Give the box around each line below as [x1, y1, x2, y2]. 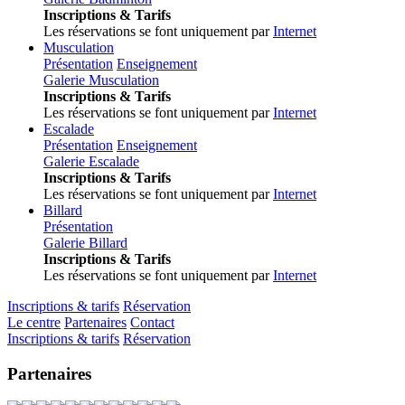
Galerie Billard [43, 235, 127, 250]
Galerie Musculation [43, 72, 159, 88]
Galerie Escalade [43, 154, 139, 169]
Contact [130, 315, 174, 330]
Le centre [7, 315, 61, 330]
